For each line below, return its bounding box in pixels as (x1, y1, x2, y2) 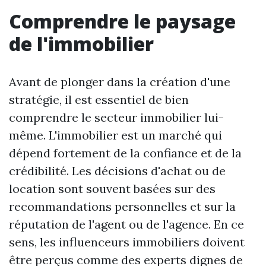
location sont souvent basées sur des (9, 181, 216, 196)
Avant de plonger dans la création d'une (9, 74, 230, 89)
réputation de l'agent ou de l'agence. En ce (9, 217, 244, 232)
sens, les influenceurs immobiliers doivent (9, 235, 245, 249)
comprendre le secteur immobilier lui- (9, 110, 224, 125)
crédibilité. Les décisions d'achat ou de (9, 163, 226, 178)
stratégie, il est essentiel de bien (9, 92, 189, 107)
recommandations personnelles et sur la (9, 199, 236, 214)
